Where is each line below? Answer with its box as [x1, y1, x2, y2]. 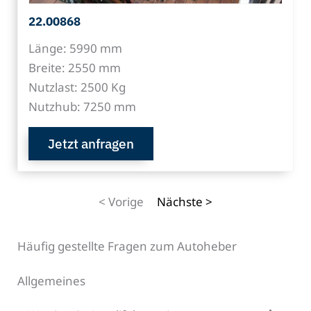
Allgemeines [17, 272, 85, 289]
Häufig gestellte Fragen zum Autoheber [17, 237, 237, 254]
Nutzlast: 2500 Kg [28, 78, 126, 95]
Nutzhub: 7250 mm [28, 98, 136, 115]
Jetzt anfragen [48, 135, 134, 152]
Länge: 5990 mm [28, 40, 122, 56]
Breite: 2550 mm [28, 59, 121, 76]
